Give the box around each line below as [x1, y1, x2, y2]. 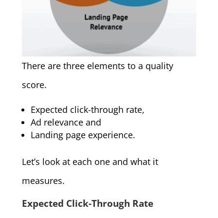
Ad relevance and [30, 116, 101, 128]
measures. [21, 174, 65, 186]
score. [21, 78, 47, 91]
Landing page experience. [30, 128, 135, 141]
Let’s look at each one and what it [21, 155, 158, 167]
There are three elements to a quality [21, 59, 173, 72]
